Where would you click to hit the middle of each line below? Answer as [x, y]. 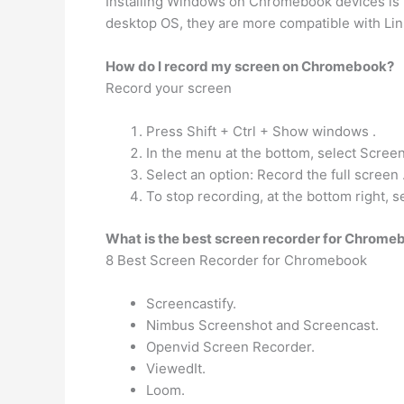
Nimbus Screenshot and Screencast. [262, 325]
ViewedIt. [176, 368]
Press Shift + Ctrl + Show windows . [261, 131]
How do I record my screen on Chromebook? [250, 66]
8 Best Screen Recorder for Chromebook [236, 260]
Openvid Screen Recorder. [230, 346]
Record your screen [169, 88]
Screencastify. [191, 303]
